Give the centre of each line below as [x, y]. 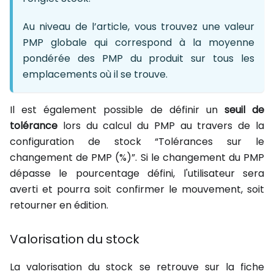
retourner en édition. [59, 206]
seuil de [244, 110]
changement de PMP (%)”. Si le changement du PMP [137, 158]
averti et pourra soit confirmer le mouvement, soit [137, 190]
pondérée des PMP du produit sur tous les [139, 59]
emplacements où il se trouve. [95, 75]
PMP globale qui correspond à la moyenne [139, 43]
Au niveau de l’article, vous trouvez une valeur [139, 27]
